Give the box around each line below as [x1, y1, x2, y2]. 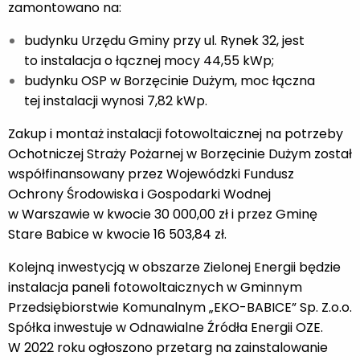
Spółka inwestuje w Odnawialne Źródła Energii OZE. [8, 317, 323, 337]
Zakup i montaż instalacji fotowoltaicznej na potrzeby [8, 124, 343, 143]
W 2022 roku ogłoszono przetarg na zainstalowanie [8, 337, 328, 357]
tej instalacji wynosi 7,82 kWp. [24, 91, 207, 110]
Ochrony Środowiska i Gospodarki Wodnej [8, 184, 271, 203]
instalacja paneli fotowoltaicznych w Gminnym [8, 277, 302, 297]
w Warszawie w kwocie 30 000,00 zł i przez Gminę [8, 204, 317, 223]
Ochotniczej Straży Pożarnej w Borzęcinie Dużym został [8, 144, 352, 163]
